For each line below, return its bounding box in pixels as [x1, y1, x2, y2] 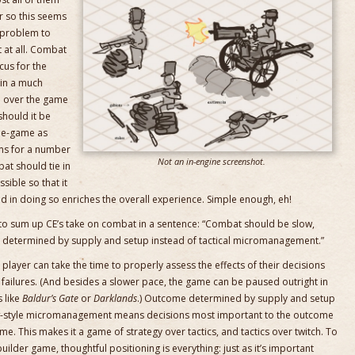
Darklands [94, 292, 137, 305]
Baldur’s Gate [22, 292, 78, 305]
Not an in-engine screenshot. [158, 155, 265, 167]
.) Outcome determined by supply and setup [137, 292, 335, 305]
